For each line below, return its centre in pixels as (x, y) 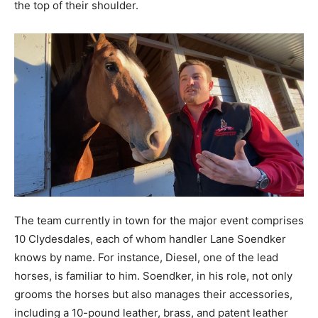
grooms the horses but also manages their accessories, (153, 294)
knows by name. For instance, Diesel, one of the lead (146, 257)
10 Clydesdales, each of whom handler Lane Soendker (150, 238)
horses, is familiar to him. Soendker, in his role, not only (153, 275)
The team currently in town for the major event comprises (159, 220)
